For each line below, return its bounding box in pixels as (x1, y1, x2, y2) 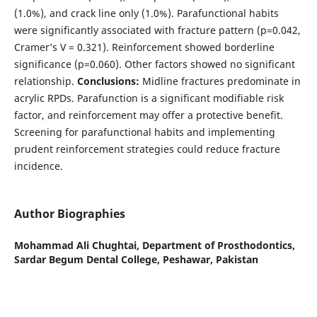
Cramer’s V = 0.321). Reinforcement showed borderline (13, 40, 275, 54)
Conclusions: (76, 74, 139, 88)
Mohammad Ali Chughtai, (13, 238, 142, 252)
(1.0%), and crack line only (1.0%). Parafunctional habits (13, 6, 279, 20)
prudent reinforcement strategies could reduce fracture (13, 142, 280, 156)
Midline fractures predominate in (139, 74, 301, 88)
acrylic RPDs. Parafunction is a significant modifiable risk (13, 91, 284, 105)
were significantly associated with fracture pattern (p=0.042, (13, 23, 301, 37)
